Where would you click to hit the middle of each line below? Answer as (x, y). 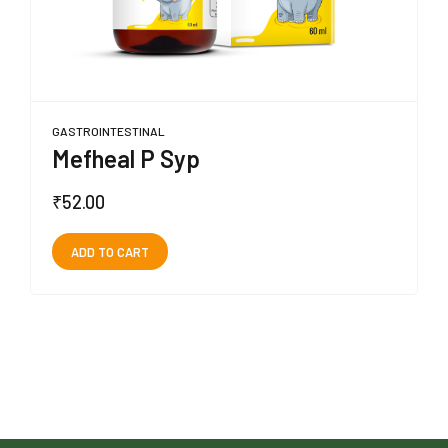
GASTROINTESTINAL (108, 130)
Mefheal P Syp (126, 158)
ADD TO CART (109, 251)
